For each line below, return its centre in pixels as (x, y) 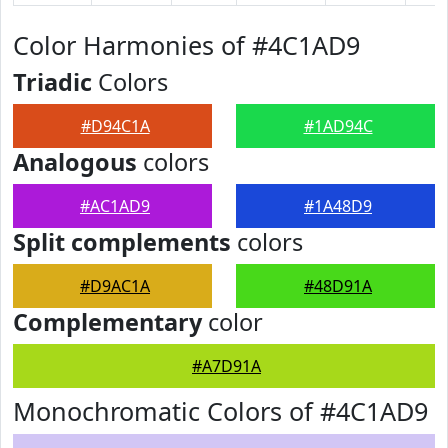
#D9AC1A (115, 286)
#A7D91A (226, 366)
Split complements (122, 242)
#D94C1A (115, 126)
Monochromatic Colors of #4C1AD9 (220, 411)
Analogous (75, 162)
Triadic (52, 82)
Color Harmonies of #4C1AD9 (186, 45)
